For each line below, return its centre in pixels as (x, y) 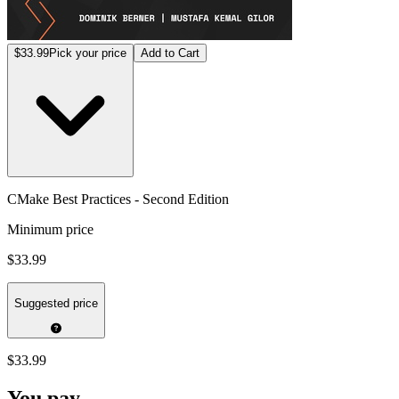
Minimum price (50, 229)
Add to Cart (170, 53)
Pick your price (88, 53)
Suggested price (56, 304)
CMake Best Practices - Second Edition (118, 199)
